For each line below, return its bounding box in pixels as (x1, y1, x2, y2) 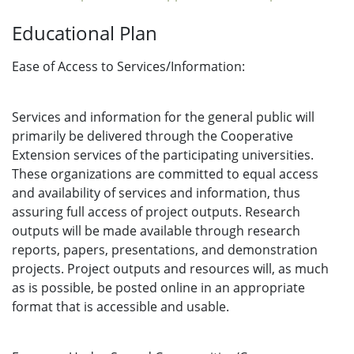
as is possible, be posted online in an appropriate (12, 279, 305, 296)
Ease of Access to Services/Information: (12, 58, 245, 75)
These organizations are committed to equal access (12, 165, 318, 183)
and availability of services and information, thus (12, 184, 300, 201)
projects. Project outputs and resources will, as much (12, 260, 329, 277)
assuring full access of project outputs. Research (12, 203, 300, 220)
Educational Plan (12, 20, 157, 46)
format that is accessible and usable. (12, 298, 229, 315)
